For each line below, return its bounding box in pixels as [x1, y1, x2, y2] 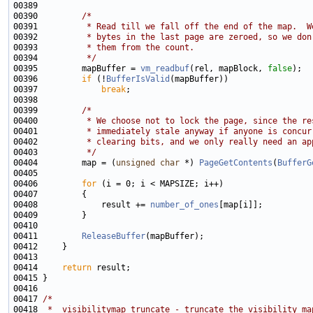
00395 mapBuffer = [13, 64, 140, 74]
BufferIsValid [106, 74, 170, 85]
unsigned [116, 158, 155, 168]
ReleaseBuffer [82, 231, 145, 242]
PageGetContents [199, 158, 272, 168]
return [62, 263, 92, 273]
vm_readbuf [140, 64, 189, 74]
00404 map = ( [13, 158, 116, 168]
